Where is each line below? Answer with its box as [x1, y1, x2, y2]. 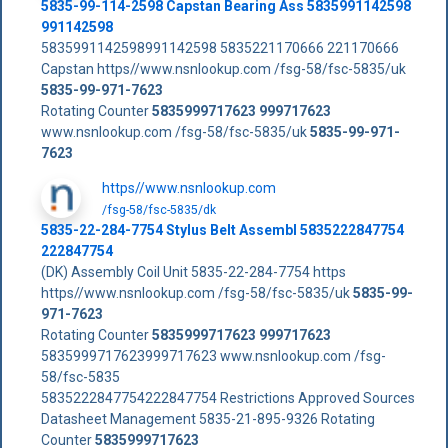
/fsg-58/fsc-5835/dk [101, 202, 216, 217]
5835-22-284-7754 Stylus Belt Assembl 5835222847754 [40, 221, 404, 238]
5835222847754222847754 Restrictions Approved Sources [40, 389, 415, 406]
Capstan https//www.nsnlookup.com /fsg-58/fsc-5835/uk [40, 60, 406, 77]
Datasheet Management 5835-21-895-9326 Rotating [40, 410, 375, 427]
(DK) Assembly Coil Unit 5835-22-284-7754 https [40, 263, 346, 280]
